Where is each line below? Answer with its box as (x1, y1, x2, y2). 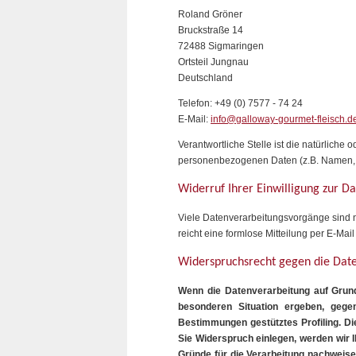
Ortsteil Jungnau (178, 56, 249, 68)
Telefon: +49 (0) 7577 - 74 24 (178, 97, 303, 109)
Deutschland (178, 72, 233, 83)
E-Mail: (178, 113, 211, 125)
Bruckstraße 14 (178, 24, 243, 36)
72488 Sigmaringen (178, 40, 264, 52)
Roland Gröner (178, 8, 242, 20)
